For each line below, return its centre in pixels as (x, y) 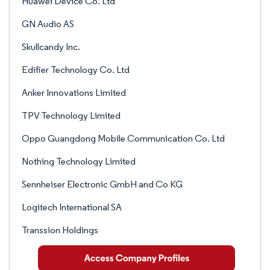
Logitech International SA (72, 207)
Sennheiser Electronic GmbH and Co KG (102, 184)
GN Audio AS (48, 24)
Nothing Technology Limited (79, 161)
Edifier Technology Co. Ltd (76, 70)
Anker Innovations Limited (74, 93)
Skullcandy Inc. (51, 47)
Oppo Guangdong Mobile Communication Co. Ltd (123, 138)
